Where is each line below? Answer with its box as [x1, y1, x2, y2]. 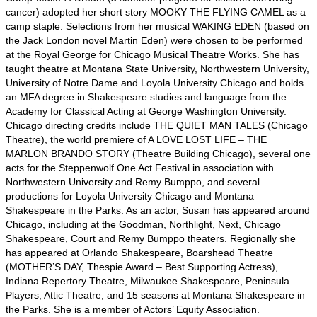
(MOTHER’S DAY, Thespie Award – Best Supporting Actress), [6, 261, 278, 273]
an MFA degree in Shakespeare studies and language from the [6, 91, 287, 103]
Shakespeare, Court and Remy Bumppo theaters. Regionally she [6, 233, 296, 245]
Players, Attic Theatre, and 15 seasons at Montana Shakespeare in [6, 289, 305, 301]
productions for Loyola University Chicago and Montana [6, 190, 254, 202]
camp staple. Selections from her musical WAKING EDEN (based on [6, 21, 309, 33]
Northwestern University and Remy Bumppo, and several [6, 176, 260, 188]
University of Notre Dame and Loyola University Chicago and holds [6, 77, 304, 89]
